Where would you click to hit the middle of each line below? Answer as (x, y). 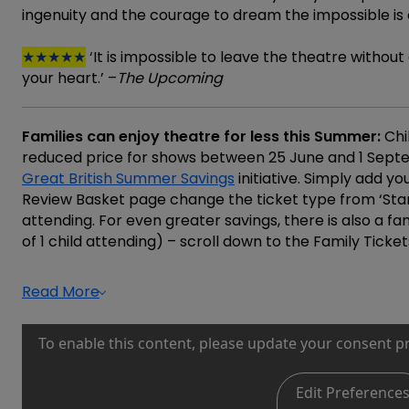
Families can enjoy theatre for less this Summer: (203, 136)
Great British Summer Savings (128, 178)
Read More (61, 291)
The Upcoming (170, 78)
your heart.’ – (69, 78)
